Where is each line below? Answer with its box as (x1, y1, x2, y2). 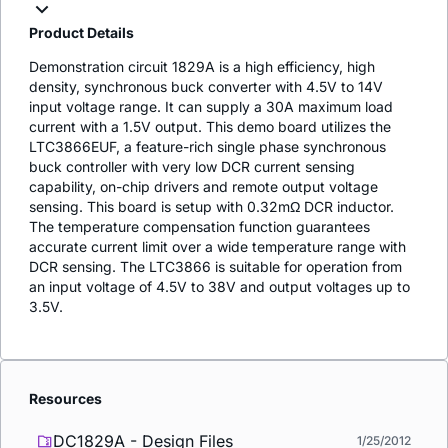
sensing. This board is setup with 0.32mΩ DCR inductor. (29, 198, 394, 216)
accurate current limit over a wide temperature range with (29, 238, 406, 256)
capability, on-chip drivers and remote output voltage (29, 178, 378, 196)
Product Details (29, 24, 134, 42)
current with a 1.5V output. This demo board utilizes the (29, 118, 391, 136)
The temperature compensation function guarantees (29, 218, 370, 236)
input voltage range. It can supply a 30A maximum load (29, 98, 393, 116)
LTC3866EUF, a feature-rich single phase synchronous (29, 138, 386, 156)
